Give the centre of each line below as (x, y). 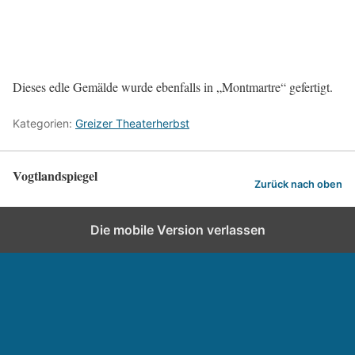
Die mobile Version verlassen (177, 230)
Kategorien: (44, 124)
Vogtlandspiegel (55, 176)
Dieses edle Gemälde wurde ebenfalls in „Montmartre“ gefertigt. (173, 87)
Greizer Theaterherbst (132, 124)
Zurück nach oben (298, 184)
